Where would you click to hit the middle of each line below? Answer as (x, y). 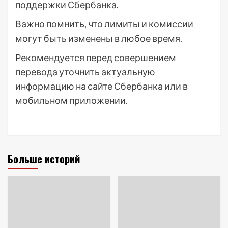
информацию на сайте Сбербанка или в (102, 86)
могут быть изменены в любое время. (99, 38)
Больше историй (44, 159)
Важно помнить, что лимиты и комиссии (104, 24)
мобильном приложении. (72, 101)
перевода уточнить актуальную (85, 72)
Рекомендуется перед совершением (96, 58)
